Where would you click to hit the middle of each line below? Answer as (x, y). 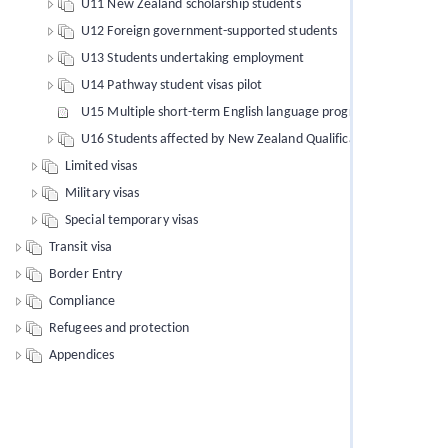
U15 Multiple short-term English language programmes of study (262, 112)
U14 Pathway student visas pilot (172, 85)
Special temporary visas (132, 220)
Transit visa (81, 247)
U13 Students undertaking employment (193, 58)
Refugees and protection (119, 328)
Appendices (81, 355)
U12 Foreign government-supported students (209, 31)
